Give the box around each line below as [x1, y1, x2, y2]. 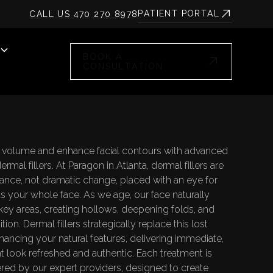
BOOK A [83, 51, 123, 62]
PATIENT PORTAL [138, 9, 220, 19]
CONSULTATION [83, 61, 164, 71]
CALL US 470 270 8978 [29, 9, 138, 19]
